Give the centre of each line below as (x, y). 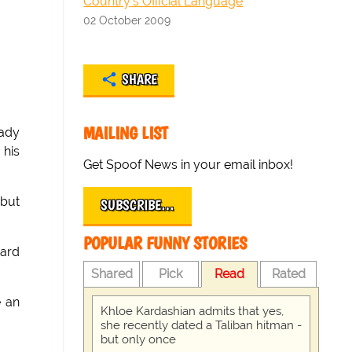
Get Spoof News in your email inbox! (189, 165)
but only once (139, 339)
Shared (112, 274)
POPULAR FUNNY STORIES (165, 243)
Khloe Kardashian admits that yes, (192, 311)
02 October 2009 (127, 20)
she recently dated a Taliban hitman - (202, 325)
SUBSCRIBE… (138, 205)
